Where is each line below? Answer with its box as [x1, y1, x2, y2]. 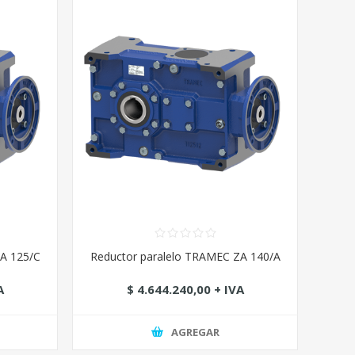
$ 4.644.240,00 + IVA [126, 281, 244, 297]
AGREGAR [170, 325, 219, 340]
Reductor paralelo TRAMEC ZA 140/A [90, 248, 281, 264]
